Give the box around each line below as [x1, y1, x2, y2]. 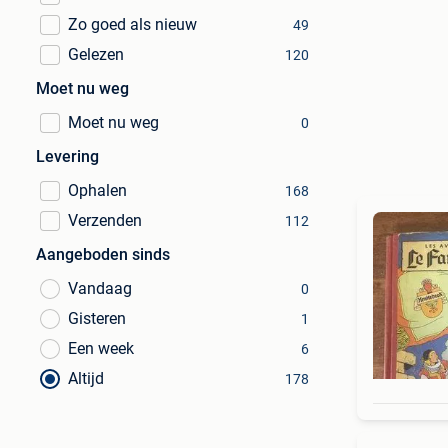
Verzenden [68, 211, 142, 230]
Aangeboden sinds [36, 245, 170, 264]
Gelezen [68, 45, 124, 64]
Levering [36, 147, 99, 166]
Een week [68, 339, 134, 358]
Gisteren [68, 309, 126, 328]
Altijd [68, 369, 104, 388]
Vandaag [68, 279, 132, 298]
